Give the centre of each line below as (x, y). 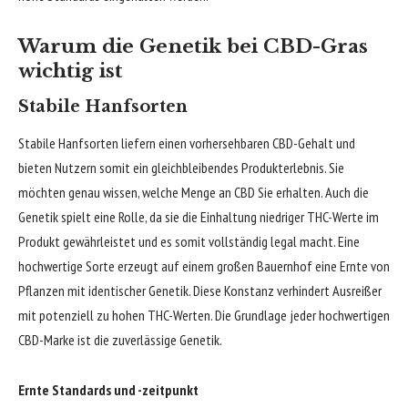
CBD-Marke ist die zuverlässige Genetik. (120, 339)
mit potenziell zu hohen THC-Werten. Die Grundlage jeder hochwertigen (204, 315)
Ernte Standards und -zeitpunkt (108, 390)
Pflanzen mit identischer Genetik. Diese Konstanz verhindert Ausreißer (200, 290)
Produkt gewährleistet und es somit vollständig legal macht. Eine (189, 241)
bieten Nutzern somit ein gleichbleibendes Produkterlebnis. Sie (181, 167)
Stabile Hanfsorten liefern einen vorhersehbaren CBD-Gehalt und (187, 143)
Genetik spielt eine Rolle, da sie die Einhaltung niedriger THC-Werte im (199, 216)
